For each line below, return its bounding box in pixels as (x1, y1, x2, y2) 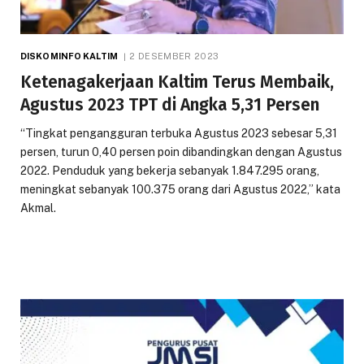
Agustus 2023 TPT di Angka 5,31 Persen (20, 93, 319, 115)
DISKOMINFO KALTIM (20, 50, 118, 61)
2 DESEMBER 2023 (129, 50, 219, 61)
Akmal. (20, 201, 56, 214)
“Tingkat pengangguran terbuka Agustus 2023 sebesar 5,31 (20, 126, 337, 140)
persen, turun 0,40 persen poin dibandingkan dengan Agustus (20, 145, 342, 158)
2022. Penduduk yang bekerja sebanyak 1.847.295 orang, (20, 163, 319, 177)
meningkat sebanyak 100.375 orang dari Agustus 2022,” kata (20, 182, 340, 196)
